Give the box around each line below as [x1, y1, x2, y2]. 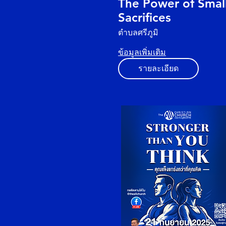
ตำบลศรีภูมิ [118, 28, 158, 37]
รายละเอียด [138, 63, 179, 74]
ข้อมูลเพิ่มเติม [118, 46, 166, 58]
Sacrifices [118, 10, 171, 25]
